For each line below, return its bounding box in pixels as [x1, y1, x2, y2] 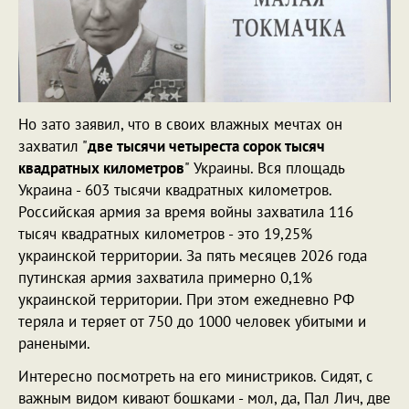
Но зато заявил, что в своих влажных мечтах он [18, 113, 342, 134]
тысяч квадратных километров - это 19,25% [18, 223, 312, 244]
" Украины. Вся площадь [184, 157, 344, 178]
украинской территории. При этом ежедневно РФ [18, 288, 354, 309]
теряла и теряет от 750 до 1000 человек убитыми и [18, 310, 366, 331]
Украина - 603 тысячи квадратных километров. [18, 179, 331, 200]
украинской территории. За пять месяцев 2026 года [18, 245, 367, 266]
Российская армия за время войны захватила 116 [18, 201, 353, 222]
